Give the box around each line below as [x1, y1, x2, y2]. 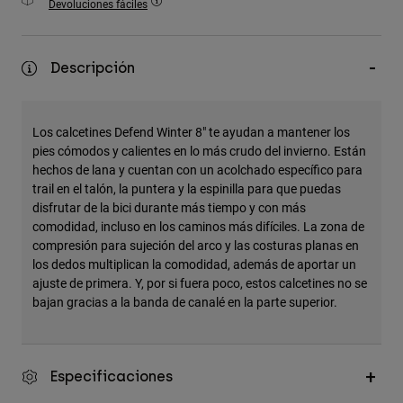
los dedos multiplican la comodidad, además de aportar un [32, 255, 356, 273]
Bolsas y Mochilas [22, 74, 130, 89]
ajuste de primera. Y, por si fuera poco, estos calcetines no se [32, 274, 367, 292]
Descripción [50, 59, 135, 77]
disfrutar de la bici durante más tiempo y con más [32, 199, 306, 217]
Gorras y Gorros [22, 102, 119, 117]
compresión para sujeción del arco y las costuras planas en [32, 237, 359, 255]
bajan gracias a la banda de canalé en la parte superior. [32, 293, 337, 311]
